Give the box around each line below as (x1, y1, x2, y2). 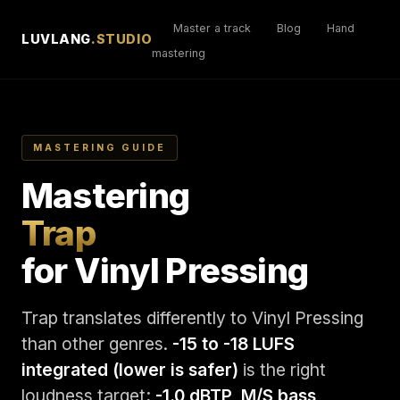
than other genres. (21, 333, 172, 354)
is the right (238, 359, 326, 380)
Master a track (173, 21, 252, 35)
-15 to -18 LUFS (172, 333, 295, 354)
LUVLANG (21, 31, 92, 46)
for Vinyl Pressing (21, 250, 309, 291)
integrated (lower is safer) (21, 359, 238, 380)
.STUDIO (91, 31, 153, 46)
